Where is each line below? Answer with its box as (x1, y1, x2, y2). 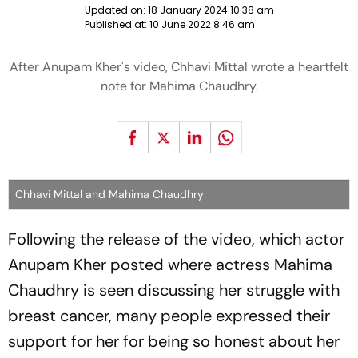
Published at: (84, 18, 149, 31)
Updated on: (84, 3, 148, 17)
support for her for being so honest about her (8, 331, 340, 352)
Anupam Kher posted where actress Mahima (8, 254, 332, 275)
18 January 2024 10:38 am (147, 3, 274, 17)
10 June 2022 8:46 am (149, 18, 255, 31)
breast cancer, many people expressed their (8, 305, 330, 326)
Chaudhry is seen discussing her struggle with (8, 280, 340, 300)
